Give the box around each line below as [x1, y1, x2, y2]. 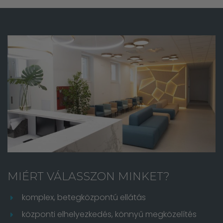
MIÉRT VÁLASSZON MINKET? [7, 170, 170, 184]
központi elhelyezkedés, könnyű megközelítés [22, 209, 197, 221]
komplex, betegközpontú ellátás [22, 192, 146, 204]
